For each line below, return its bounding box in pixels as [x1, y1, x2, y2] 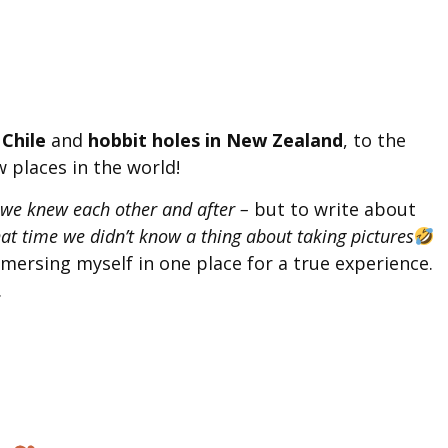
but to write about [249, 196, 416, 221]
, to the [343, 128, 406, 153]
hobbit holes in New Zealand [88, 128, 343, 153]
